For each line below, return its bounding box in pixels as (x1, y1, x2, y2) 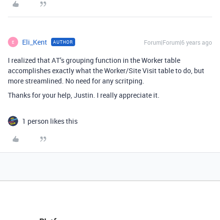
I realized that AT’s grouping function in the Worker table (8, 55, 180, 65)
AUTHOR (53, 39, 73, 46)
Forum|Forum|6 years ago (144, 38, 212, 47)
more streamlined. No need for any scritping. (8, 76, 144, 86)
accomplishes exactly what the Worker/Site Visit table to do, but (8, 66, 204, 76)
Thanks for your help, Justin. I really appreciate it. (8, 90, 160, 100)
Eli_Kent (22, 37, 47, 47)
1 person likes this (22, 116, 78, 126)
